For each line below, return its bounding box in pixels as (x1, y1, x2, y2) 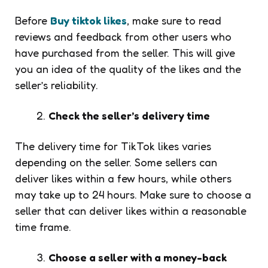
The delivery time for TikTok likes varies (15, 139, 211, 153)
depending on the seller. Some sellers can (15, 156, 217, 169)
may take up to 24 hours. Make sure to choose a (15, 188, 251, 202)
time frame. (15, 220, 71, 234)
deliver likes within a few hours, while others (15, 172, 232, 185)
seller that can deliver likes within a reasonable (15, 204, 246, 218)
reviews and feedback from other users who (15, 30, 232, 44)
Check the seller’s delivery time (48, 109, 210, 123)
